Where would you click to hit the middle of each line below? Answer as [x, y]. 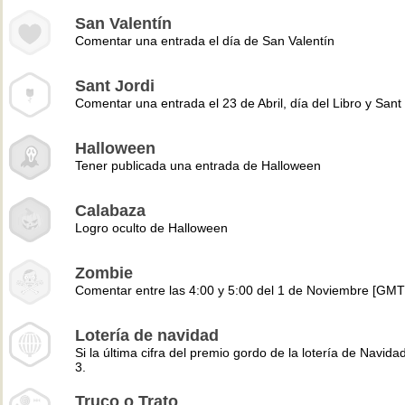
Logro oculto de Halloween [151, 228]
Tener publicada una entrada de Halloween [198, 165]
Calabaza [110, 211]
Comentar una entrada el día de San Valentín [205, 41]
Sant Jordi [115, 86]
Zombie [104, 273]
